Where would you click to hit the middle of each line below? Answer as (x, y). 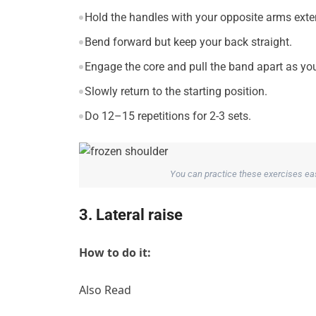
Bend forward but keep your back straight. (188, 42)
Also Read (105, 290)
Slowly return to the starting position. (176, 92)
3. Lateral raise (131, 215)
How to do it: (115, 253)
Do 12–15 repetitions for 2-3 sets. (168, 116)
